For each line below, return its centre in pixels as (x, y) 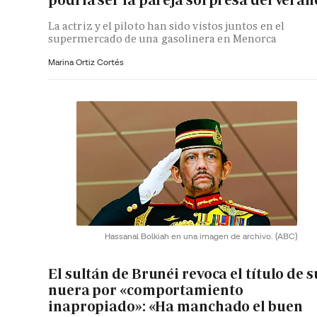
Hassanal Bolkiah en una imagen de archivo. (190, 236)
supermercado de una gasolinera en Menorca (163, 39)
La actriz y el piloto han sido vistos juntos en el (166, 26)
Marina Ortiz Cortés (86, 62)
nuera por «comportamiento (146, 290)
